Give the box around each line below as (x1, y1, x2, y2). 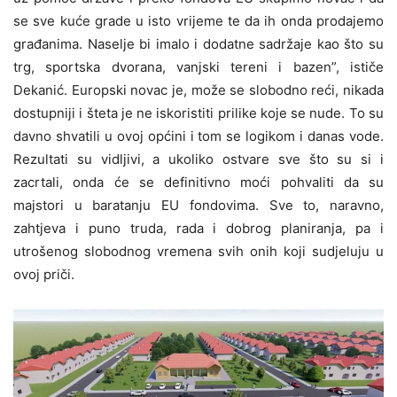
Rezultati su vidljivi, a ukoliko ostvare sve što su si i (13, 150, 384, 167)
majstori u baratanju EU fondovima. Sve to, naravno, (13, 196, 384, 214)
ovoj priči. (13, 265, 74, 283)
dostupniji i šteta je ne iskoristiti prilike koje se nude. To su (13, 104, 384, 121)
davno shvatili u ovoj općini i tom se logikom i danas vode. (13, 127, 384, 144)
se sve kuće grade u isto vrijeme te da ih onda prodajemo (13, 12, 384, 29)
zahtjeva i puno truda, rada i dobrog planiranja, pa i (13, 219, 384, 237)
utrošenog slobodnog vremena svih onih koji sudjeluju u (13, 242, 384, 260)
